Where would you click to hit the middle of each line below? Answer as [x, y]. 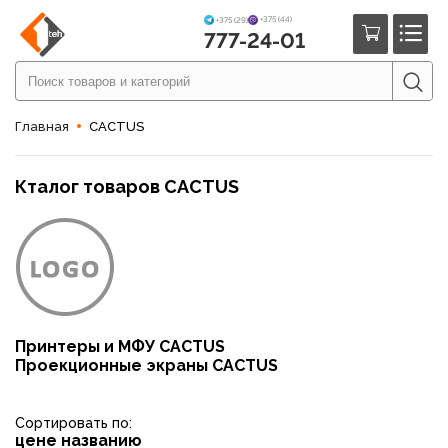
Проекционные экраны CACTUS [146, 365]
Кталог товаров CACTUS [127, 186]
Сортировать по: [73, 423]
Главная [42, 126]
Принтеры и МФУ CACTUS [120, 346]
